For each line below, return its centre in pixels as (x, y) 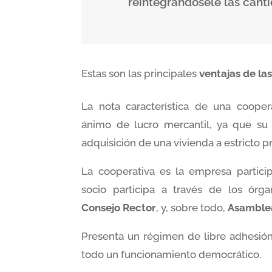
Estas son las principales (141, 73)
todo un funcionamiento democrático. (172, 254)
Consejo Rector (119, 207)
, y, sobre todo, (192, 207)
